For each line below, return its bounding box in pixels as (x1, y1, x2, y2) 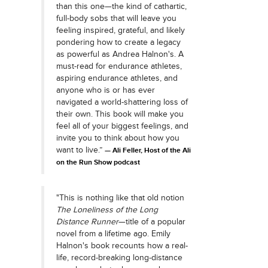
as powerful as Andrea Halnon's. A (56, 49, 184, 59)
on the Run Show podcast (56, 158, 140, 167)
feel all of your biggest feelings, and (56, 121, 188, 131)
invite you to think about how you (56, 133, 179, 143)
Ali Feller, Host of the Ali (112, 146, 191, 155)
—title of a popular (118, 217, 185, 227)
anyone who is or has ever (56, 85, 155, 95)
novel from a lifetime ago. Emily (56, 229, 170, 239)
